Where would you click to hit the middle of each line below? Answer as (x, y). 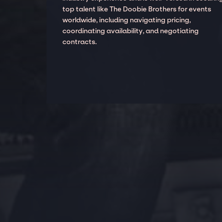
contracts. (80, 42)
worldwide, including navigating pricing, (127, 20)
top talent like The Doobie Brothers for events (137, 9)
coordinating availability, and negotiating (131, 31)
